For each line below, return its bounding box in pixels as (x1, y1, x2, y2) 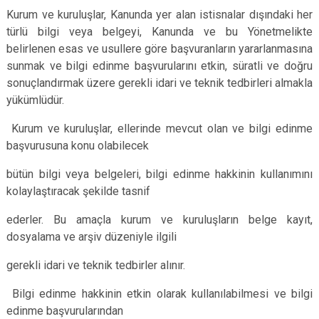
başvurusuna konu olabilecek (6, 139, 149, 152)
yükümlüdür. (6, 93, 64, 107)
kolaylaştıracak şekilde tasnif (6, 184, 150, 198)
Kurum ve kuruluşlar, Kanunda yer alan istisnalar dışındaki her (6, 8, 313, 21)
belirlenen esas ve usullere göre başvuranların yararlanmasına (6, 42, 313, 56)
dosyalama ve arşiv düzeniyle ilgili (6, 230, 177, 244)
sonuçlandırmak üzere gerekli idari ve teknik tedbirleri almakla (6, 76, 313, 90)
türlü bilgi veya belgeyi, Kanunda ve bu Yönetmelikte (6, 25, 313, 38)
